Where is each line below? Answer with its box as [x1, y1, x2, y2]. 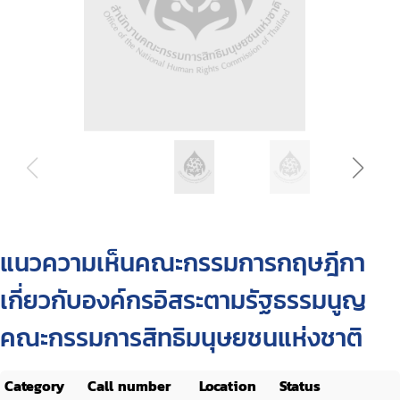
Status [279, 375, 321, 396]
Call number [87, 375, 171, 396]
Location [199, 375, 256, 396]
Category [4, 375, 64, 396]
